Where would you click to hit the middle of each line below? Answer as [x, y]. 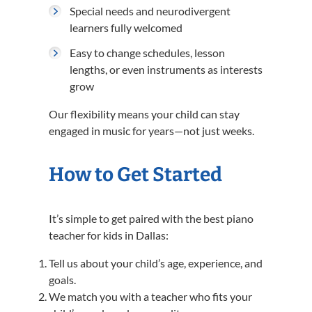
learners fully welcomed [126, 28]
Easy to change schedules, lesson [147, 53]
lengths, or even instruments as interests [166, 69]
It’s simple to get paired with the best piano [151, 218]
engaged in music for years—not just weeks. [151, 131]
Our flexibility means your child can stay [144, 114]
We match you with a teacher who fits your [150, 296]
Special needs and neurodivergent [150, 11]
